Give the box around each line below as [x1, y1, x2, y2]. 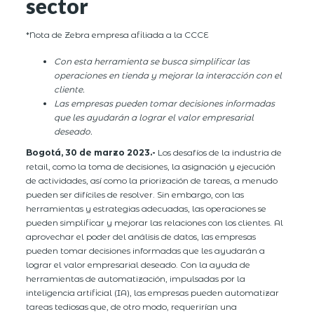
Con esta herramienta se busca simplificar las [54, 55, 250, 67]
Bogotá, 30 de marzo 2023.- [26, 146, 158, 158]
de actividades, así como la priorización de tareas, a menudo [26, 175, 278, 186]
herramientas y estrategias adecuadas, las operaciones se [26, 203, 267, 214]
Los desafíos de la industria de [158, 146, 282, 158]
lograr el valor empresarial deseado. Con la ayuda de [26, 259, 251, 270]
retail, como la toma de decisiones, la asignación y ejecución [26, 161, 276, 172]
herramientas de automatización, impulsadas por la [26, 273, 246, 284]
